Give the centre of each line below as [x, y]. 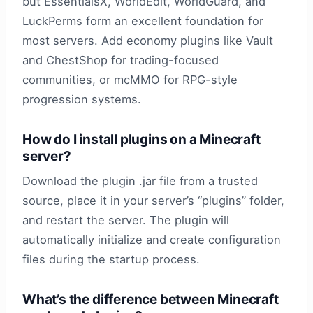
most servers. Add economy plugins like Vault [148, 40]
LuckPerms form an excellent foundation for [143, 21]
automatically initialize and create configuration [152, 240]
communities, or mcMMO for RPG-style [130, 79]
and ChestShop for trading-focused [121, 60]
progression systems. [82, 99]
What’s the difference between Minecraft [151, 300]
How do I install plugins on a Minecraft [141, 139]
